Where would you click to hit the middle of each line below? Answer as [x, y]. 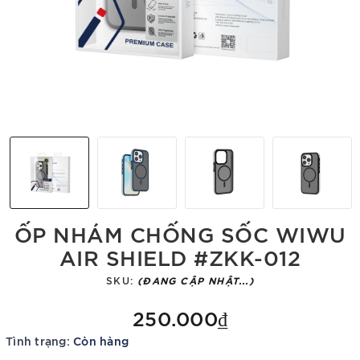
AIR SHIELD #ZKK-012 [180, 256]
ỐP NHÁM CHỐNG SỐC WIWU [180, 233]
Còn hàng [101, 340]
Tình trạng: [38, 340]
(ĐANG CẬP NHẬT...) [196, 280]
